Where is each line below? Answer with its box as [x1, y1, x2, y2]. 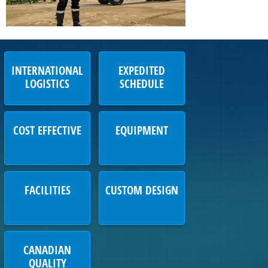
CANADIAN [23, 245, 71, 257]
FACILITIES [24, 185, 71, 197]
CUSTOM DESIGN [105, 185, 178, 197]
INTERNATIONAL [11, 66, 83, 78]
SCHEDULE [120, 79, 164, 91]
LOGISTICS [25, 79, 69, 91]
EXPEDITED [118, 66, 165, 78]
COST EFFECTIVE [13, 126, 81, 138]
